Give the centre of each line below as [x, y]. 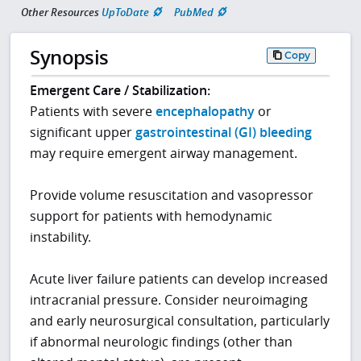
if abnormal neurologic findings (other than [162, 342]
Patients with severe [93, 112]
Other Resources [60, 12]
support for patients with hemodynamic [151, 216]
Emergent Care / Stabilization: [120, 91]
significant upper [83, 133]
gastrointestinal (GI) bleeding [224, 133]
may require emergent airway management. [164, 154]
